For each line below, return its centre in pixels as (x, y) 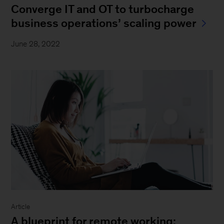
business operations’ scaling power (104, 23)
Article (21, 206)
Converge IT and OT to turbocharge (103, 9)
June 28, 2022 (36, 44)
